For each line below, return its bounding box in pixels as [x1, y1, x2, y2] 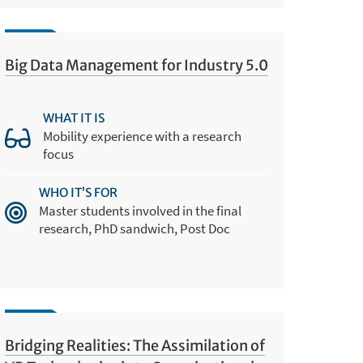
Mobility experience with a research [43, 126, 242, 145]
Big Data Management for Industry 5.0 [5, 56, 269, 75]
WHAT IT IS [43, 109, 105, 126]
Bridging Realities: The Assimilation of [5, 336, 266, 356]
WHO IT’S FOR [39, 184, 118, 200]
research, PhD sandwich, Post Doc [39, 219, 231, 237]
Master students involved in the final [39, 201, 242, 220]
